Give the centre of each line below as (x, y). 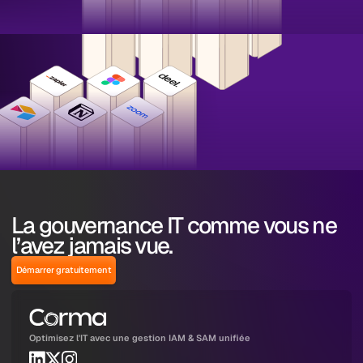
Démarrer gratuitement (64, 270)
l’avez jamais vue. (92, 246)
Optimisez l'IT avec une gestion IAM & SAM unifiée (140, 338)
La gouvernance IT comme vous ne (174, 226)
